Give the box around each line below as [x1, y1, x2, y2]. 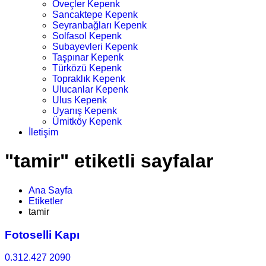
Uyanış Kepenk [52, 106, 117, 116]
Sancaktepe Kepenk [52, 9, 138, 20]
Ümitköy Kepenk [52, 116, 122, 126]
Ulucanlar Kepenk [52, 84, 128, 94]
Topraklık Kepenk [52, 74, 125, 84]
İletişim [28, 127, 58, 137]
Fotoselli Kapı [5, 228, 80, 241]
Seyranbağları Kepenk [52, 20, 147, 30]
